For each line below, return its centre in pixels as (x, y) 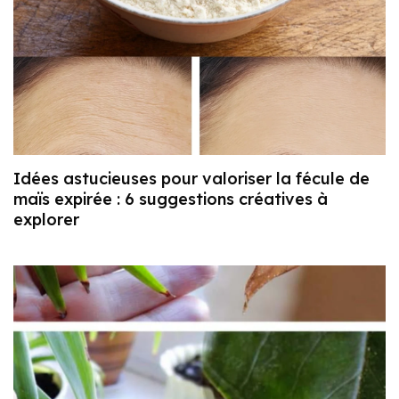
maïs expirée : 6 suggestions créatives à (171, 199)
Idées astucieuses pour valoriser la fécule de (191, 178)
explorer (46, 219)
